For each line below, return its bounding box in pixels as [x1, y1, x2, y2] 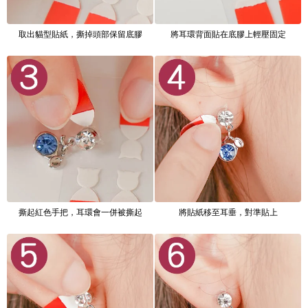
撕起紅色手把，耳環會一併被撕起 [18, 208, 142, 218]
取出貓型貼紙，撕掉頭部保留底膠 [18, 30, 142, 40]
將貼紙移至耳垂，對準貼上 [178, 208, 278, 218]
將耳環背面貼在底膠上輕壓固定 [170, 30, 286, 40]
